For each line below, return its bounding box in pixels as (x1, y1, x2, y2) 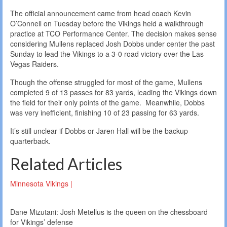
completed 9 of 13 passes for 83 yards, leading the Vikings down (10, 87, 217, 98)
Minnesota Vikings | (10, 178, 72, 189)
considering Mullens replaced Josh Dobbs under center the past (10, 39, 215, 49)
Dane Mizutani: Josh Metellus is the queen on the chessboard (10, 207, 208, 217)
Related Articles (10, 154, 122, 174)
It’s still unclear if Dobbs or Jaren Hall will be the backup (10, 126, 188, 136)
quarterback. (10, 136, 51, 146)
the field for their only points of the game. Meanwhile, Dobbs (10, 97, 205, 108)
